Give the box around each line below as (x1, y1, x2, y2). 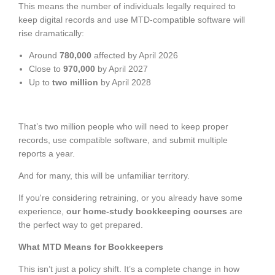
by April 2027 (95, 63, 148, 74)
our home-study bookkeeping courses (66, 206, 227, 216)
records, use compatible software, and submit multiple (18, 134, 228, 145)
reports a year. (18, 148, 75, 158)
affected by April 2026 (91, 50, 178, 60)
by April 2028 (98, 77, 151, 87)
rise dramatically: (18, 28, 84, 38)
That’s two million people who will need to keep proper (18, 121, 228, 131)
